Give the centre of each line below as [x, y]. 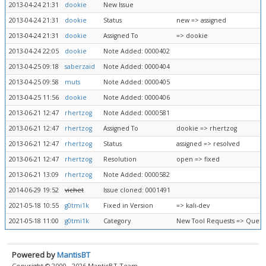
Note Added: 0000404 [137, 66]
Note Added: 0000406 [137, 97]
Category [117, 221]
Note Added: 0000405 [137, 82]
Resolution [120, 159]
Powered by [34, 254]
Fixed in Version [128, 205]
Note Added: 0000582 [137, 175]
